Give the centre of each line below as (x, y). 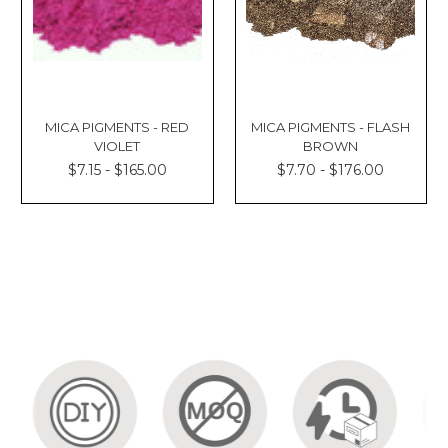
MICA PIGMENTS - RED (117, 127)
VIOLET (117, 146)
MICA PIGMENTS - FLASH (331, 127)
